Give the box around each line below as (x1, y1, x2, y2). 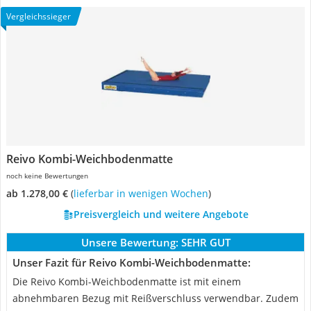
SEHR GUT (180, 235, 230, 249)
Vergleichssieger (6, 10, 71, 22)
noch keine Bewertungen (6, 171, 88, 180)
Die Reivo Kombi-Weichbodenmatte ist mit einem (12, 275, 241, 288)
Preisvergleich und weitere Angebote (73, 208, 249, 221)
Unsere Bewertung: (81, 235, 178, 249)
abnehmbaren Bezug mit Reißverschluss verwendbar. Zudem (12, 292, 299, 305)
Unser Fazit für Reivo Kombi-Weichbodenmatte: (12, 255, 251, 269)
